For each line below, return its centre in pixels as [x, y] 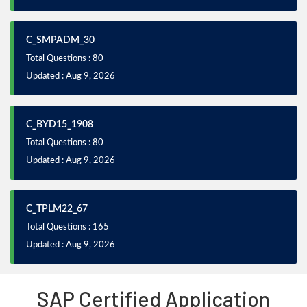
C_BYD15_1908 [60, 124]
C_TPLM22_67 [57, 209]
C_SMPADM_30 [60, 40]
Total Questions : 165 [67, 227]
